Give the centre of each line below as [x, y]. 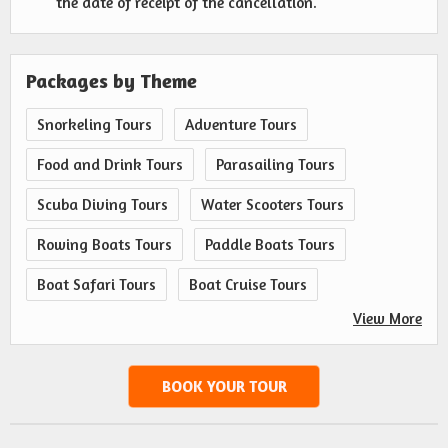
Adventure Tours [241, 125]
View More [387, 319]
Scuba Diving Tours [102, 205]
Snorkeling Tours [94, 125]
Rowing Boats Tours [104, 245]
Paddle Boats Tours [270, 245]
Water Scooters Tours [272, 205]
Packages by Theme [111, 81]
